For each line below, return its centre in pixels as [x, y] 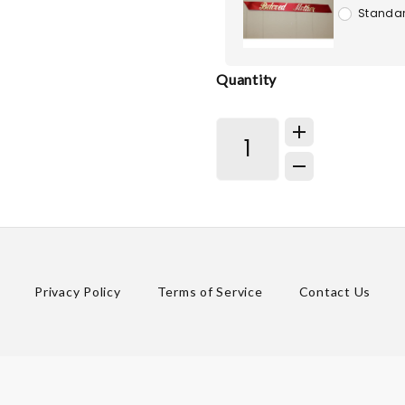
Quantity [246, 79]
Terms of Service [210, 292]
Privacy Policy [78, 292]
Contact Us [334, 292]
